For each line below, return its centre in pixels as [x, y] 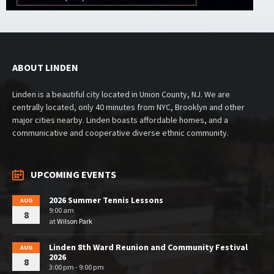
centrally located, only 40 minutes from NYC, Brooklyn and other [128, 107]
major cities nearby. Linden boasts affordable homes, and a [120, 120]
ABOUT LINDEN [45, 67]
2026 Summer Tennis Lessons [106, 200]
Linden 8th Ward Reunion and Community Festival [148, 247]
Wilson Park [75, 221]
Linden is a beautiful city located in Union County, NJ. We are [121, 94]
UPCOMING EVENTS [73, 174]
